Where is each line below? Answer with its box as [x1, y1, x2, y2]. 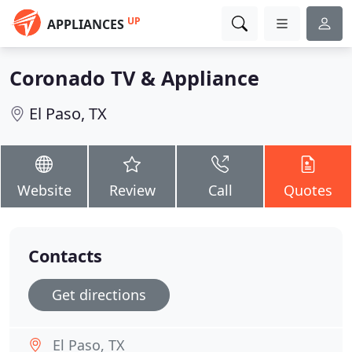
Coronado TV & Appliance [9, 64, 259, 91]
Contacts [28, 244, 102, 267]
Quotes [284, 181, 332, 200]
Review [108, 181, 156, 200]
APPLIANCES [47, 16, 124, 33]
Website [16, 181, 71, 200]
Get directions [52, 285, 146, 304]
